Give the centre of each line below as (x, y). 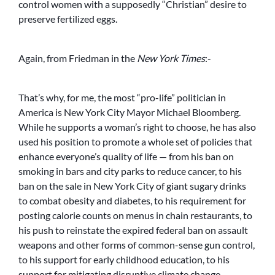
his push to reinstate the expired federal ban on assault (133, 230)
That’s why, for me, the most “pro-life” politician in (122, 98)
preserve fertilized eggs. (68, 19)
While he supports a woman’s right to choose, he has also (137, 127)
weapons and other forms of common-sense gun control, (137, 245)
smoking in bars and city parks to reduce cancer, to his (130, 171)
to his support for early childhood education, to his (124, 260)
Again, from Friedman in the (78, 58)
